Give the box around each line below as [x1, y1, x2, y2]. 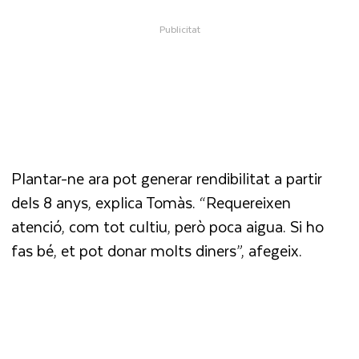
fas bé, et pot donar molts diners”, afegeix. [11, 238, 307, 264]
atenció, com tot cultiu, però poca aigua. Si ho [11, 214, 325, 240]
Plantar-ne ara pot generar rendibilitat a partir [11, 166, 323, 192]
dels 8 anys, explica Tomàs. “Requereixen [11, 190, 292, 216]
